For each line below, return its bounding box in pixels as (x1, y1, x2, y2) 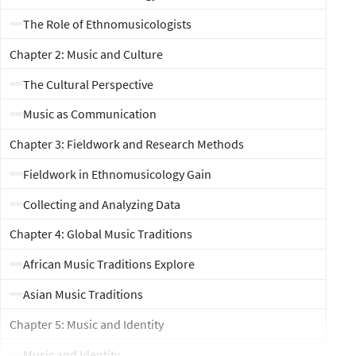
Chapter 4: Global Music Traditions (10, 226, 193, 242)
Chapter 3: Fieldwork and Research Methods (10, 136, 245, 153)
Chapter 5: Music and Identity (10, 315, 164, 332)
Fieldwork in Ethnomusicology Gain (22, 165, 211, 182)
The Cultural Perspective (22, 75, 153, 92)
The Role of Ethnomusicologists (22, 15, 192, 32)
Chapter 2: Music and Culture (10, 45, 164, 62)
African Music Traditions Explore (22, 256, 195, 273)
